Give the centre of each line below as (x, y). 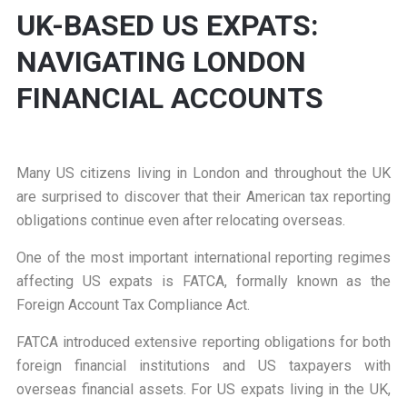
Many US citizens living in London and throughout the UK (203, 174)
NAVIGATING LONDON (161, 62)
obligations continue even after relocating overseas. (180, 221)
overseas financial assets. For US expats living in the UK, (203, 390)
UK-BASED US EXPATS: (167, 26)
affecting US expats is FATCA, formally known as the (203, 282)
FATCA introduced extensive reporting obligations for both (203, 342)
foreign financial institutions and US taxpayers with (203, 366)
